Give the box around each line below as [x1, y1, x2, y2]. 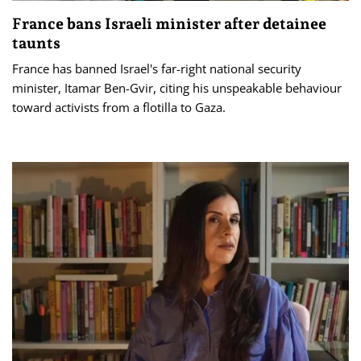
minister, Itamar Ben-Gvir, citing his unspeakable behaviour [12, 80, 342, 97]
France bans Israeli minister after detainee [12, 15, 326, 33]
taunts [12, 34, 60, 52]
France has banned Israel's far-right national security [12, 60, 301, 77]
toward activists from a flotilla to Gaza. [12, 99, 226, 116]
